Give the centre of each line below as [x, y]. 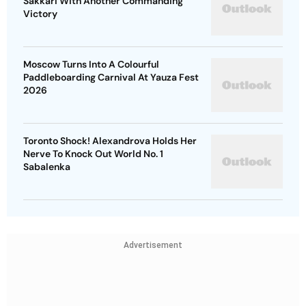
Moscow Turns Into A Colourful [91, 65]
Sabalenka [47, 167]
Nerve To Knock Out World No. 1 [93, 154]
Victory [40, 14]
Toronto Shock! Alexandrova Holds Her [110, 141]
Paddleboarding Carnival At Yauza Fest [111, 78]
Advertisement [153, 246]
